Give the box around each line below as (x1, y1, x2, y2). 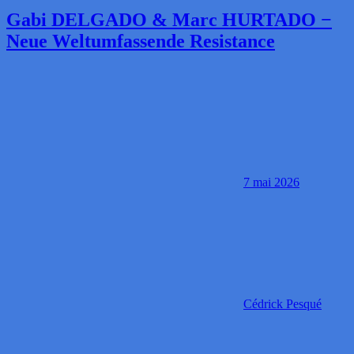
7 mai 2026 (243, 175, 299, 189)
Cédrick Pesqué (243, 296, 322, 311)
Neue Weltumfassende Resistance (6, 31, 275, 52)
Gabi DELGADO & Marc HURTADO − (6, 9, 332, 31)
